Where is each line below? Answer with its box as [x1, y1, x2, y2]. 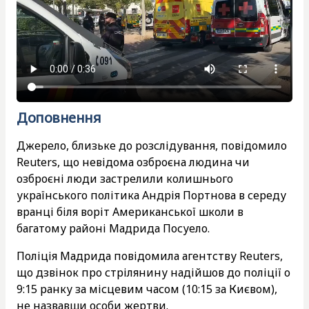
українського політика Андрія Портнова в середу [17, 187, 286, 203]
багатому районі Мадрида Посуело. [17, 220, 210, 236]
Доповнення [17, 108, 101, 127]
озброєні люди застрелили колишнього [17, 170, 233, 186]
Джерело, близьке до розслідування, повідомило [17, 137, 287, 153]
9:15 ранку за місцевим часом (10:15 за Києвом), [17, 281, 277, 297]
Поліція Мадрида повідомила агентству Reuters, [17, 248, 283, 263]
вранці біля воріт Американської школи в [17, 203, 243, 219]
